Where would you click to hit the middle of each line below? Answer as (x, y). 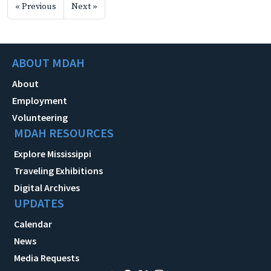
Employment (40, 101)
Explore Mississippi (53, 154)
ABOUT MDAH (48, 63)
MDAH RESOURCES (64, 133)
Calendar (33, 224)
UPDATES (39, 203)
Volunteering (40, 118)
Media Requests (47, 258)
